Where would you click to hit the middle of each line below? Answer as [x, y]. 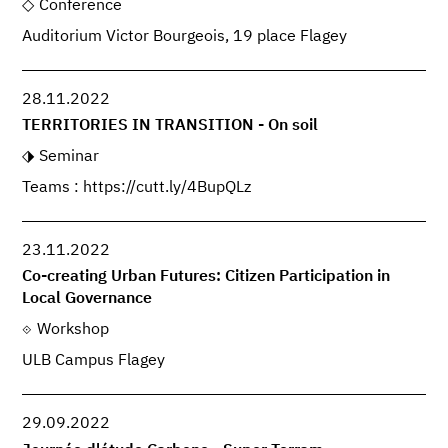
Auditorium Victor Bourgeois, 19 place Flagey [185, 36]
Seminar [68, 157]
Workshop [72, 330]
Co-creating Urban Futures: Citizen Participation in [206, 277]
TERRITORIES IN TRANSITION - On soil [170, 126]
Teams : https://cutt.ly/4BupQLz [137, 188]
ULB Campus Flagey [94, 361]
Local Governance [87, 299]
